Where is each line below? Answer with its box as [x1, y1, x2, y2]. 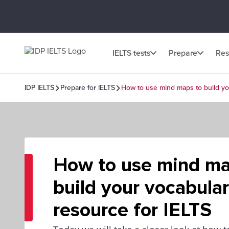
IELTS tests [112, 48, 150, 58]
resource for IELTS [53, 198, 212, 222]
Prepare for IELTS [60, 83, 115, 92]
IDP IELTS [25, 83, 54, 92]
